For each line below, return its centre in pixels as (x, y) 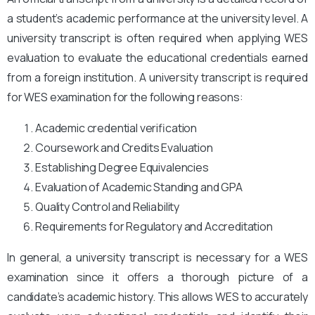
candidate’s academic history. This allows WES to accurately (157, 296)
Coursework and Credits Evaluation (124, 147)
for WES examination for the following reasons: (125, 97)
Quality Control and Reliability (108, 206)
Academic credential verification (116, 128)
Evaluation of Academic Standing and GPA (139, 187)
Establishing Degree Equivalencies (122, 167)
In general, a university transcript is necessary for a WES (157, 257)
